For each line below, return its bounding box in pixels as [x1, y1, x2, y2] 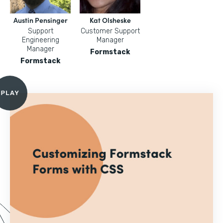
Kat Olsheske [89, 15, 131, 25]
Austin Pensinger [13, 15, 68, 25]
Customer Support [80, 27, 140, 35]
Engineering [21, 36, 59, 44]
